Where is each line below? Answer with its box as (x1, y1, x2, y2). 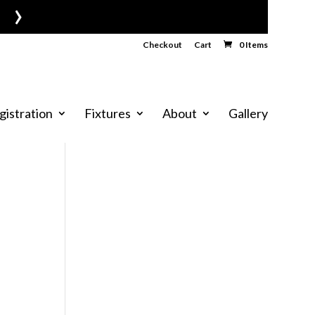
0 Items (238, 39, 268, 50)
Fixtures (84, 105, 131, 121)
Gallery (228, 105, 268, 121)
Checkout (142, 39, 182, 50)
